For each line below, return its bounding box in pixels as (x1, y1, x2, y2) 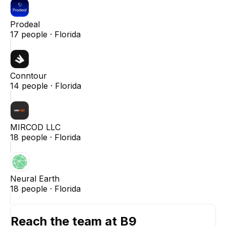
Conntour (10, 70, 47, 81)
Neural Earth (10, 173, 60, 184)
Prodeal (10, 19, 40, 29)
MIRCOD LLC (10, 122, 61, 132)
